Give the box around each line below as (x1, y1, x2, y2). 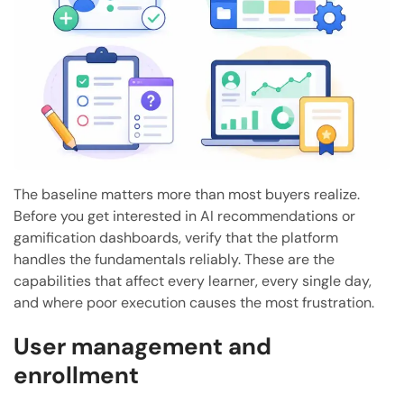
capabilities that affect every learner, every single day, (14, 271, 372, 291)
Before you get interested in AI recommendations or (14, 207, 355, 226)
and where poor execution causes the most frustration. (14, 293, 374, 313)
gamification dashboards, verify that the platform (14, 228, 338, 248)
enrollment (14, 360, 139, 391)
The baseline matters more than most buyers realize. (14, 185, 360, 205)
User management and (14, 331, 271, 363)
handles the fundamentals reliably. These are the (14, 250, 335, 270)
